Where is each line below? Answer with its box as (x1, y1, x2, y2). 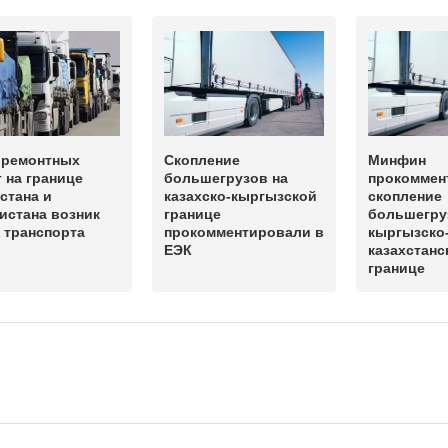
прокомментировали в (164, 224, 324, 241)
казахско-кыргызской (164, 188, 317, 205)
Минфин (368, 152, 426, 169)
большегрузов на (164, 170, 288, 187)
